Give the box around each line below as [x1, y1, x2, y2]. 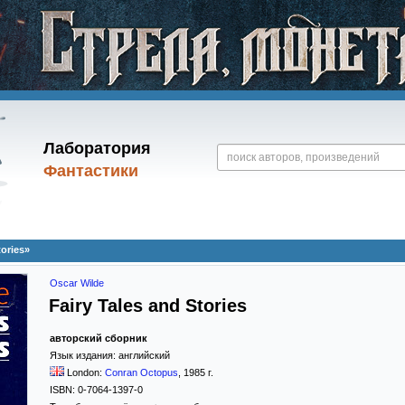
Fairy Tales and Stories [49, 296, 247, 316]
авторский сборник [50, 333, 147, 344]
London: [67, 367, 105, 378]
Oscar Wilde [50, 278, 104, 288]
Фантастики [42, 162, 138, 180]
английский [118, 350, 170, 361]
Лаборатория [42, 139, 151, 157]
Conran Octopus [105, 367, 178, 378]
